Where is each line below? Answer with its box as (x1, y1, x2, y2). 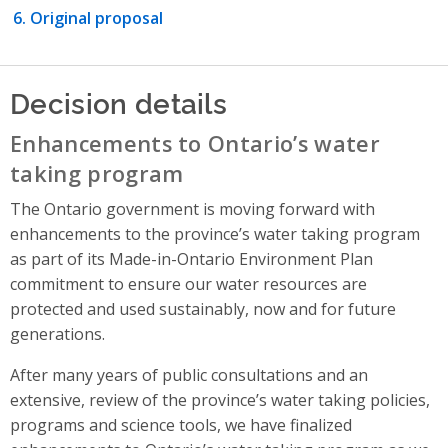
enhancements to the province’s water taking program (10, 223, 420, 246)
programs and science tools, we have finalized (10, 414, 352, 437)
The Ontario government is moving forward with (10, 198, 375, 221)
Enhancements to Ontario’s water (10, 129, 380, 159)
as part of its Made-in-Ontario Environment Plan (10, 248, 373, 271)
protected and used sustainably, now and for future (10, 298, 396, 321)
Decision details (10, 82, 228, 122)
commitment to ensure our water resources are (10, 273, 367, 296)
